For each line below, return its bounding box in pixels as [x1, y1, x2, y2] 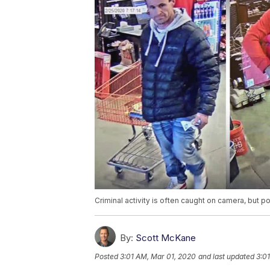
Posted [95, 251, 120, 261]
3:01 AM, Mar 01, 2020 [120, 251, 196, 261]
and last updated [198, 251, 254, 261]
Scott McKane [136, 231, 196, 243]
